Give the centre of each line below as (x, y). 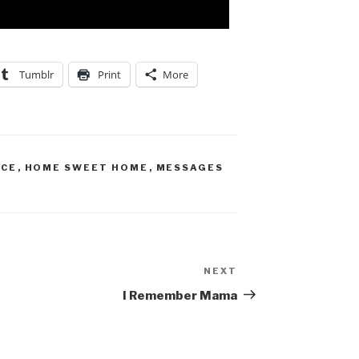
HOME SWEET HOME (87, 167)
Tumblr (36, 74)
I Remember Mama (180, 295)
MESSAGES (190, 167)
